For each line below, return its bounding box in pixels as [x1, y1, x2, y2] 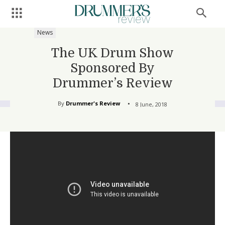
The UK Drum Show [51, 46, 174, 60]
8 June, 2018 [136, 100, 167, 108]
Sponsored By [70, 61, 155, 75]
